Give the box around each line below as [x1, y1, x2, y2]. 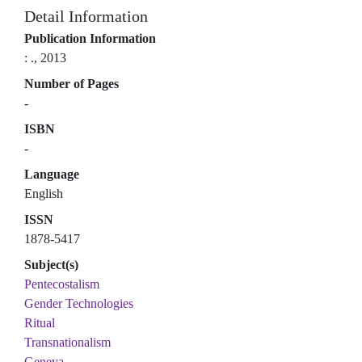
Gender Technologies [24, 297, 133, 310]
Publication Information [24, 32, 156, 45]
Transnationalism [24, 335, 111, 349]
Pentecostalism [24, 277, 99, 291]
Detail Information [24, 7, 148, 25]
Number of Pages [24, 77, 119, 90]
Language [24, 167, 79, 181]
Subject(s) [24, 258, 78, 271]
